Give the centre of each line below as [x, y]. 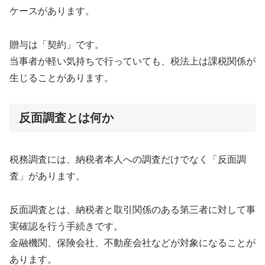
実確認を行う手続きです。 [66, 226]
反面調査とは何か [66, 117]
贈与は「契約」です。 [57, 44]
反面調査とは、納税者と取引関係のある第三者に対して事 [132, 209]
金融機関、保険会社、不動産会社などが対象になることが [132, 243]
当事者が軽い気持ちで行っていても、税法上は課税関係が [132, 61]
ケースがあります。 [52, 11]
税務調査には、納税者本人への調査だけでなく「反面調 [128, 160]
